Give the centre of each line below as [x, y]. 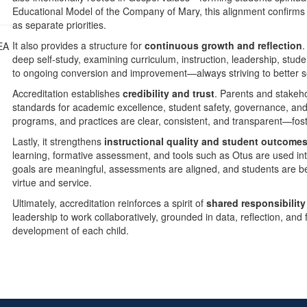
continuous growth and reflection [224, 45]
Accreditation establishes [68, 93]
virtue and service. [52, 182]
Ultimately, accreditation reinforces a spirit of [110, 203]
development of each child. [71, 230]
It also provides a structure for [79, 45]
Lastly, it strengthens [59, 141]
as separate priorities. [60, 25]
